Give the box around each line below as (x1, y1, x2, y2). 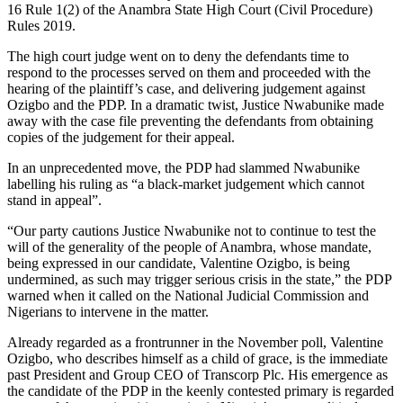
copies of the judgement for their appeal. (7, 129, 235, 145)
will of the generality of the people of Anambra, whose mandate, (7, 238, 372, 255)
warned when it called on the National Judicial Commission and (7, 287, 369, 303)
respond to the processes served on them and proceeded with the (7, 64, 371, 80)
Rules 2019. (7, 17, 76, 33)
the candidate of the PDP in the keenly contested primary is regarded (7, 382, 394, 399)
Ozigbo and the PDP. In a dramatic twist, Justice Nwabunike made (7, 96, 384, 112)
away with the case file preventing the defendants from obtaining (7, 112, 373, 129)
